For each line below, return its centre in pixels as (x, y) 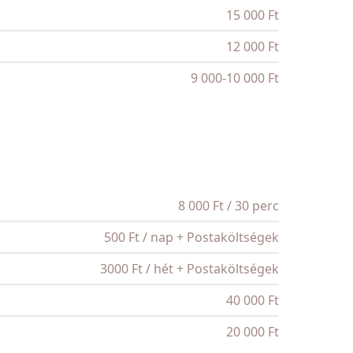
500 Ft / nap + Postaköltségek (191, 238)
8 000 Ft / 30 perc (229, 206)
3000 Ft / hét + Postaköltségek (190, 269)
